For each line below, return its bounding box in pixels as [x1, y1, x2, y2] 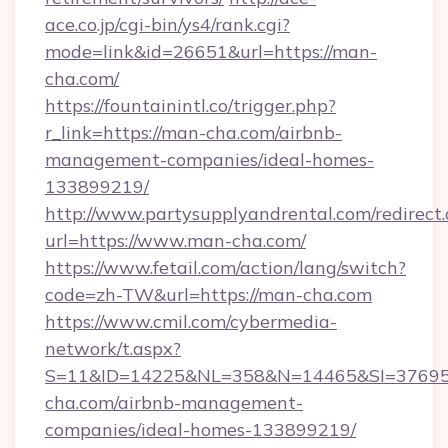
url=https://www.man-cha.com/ [45, 229, 306, 252]
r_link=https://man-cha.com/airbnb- [45, 121, 342, 144]
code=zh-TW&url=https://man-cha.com [45, 283, 372, 306]
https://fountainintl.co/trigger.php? [45, 94, 336, 117]
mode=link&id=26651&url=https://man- [45, 40, 377, 63]
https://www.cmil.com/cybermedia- [45, 310, 337, 333]
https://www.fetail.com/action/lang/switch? [45, 256, 406, 279]
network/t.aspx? [45, 337, 181, 360]
